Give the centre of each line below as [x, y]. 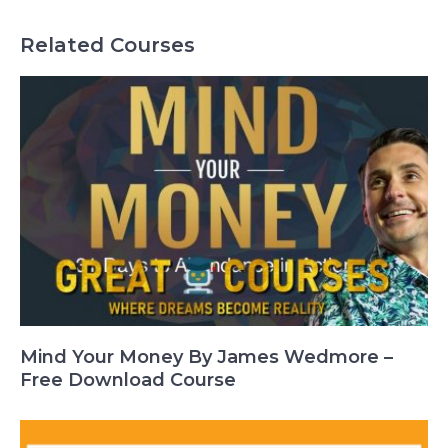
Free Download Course [128, 379]
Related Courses [107, 44]
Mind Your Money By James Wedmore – [206, 356]
